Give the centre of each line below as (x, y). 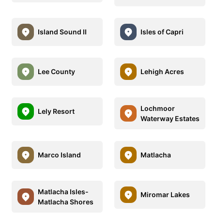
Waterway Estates (170, 118)
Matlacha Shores (66, 201)
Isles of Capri (162, 32)
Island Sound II (62, 32)
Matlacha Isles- (63, 191)
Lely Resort (56, 111)
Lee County (56, 72)
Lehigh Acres (162, 72)
